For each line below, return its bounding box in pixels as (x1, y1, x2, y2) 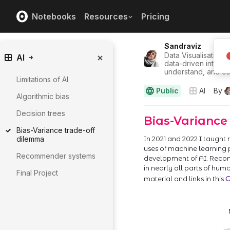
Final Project (16, 168, 58, 177)
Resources (84, 11, 128, 22)
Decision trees (16, 109, 65, 118)
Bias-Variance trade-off (16, 126, 95, 135)
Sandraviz (164, 42, 201, 50)
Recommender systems (16, 151, 95, 160)
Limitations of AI (16, 75, 68, 84)
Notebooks (32, 11, 76, 22)
